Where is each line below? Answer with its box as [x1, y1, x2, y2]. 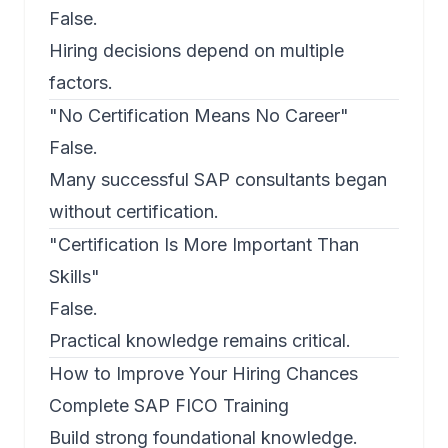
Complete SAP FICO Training [49, 395, 289, 417]
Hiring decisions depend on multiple [49, 40, 344, 62]
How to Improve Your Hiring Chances [49, 363, 358, 385]
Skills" [49, 266, 100, 288]
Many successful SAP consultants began [49, 169, 387, 191]
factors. [49, 72, 113, 94]
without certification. [49, 201, 219, 223]
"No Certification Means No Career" [49, 105, 349, 127]
